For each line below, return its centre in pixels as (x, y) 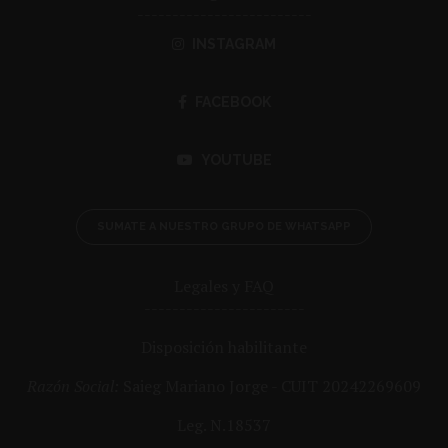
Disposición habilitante (224, 346)
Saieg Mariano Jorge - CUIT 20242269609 (270, 385)
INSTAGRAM (234, 43)
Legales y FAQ (224, 285)
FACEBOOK (232, 101)
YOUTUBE (236, 159)
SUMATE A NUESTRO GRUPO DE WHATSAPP (224, 226)
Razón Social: (73, 385)
